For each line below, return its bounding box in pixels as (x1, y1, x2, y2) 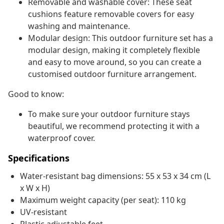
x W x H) (20, 182, 50, 194)
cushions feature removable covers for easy (28, 8, 194, 20)
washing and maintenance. (28, 20, 130, 32)
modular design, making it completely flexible (28, 44, 200, 56)
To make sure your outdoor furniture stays (28, 108, 190, 120)
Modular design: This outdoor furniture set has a (28, 32, 213, 44)
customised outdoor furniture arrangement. (28, 68, 196, 80)
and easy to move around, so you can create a (28, 56, 201, 68)
